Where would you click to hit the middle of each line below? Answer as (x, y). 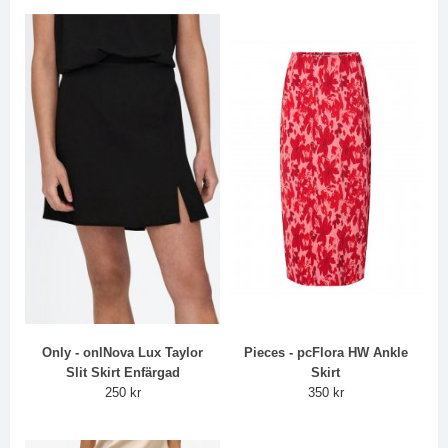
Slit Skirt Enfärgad (122, 373)
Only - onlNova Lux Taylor (123, 353)
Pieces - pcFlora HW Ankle (325, 353)
